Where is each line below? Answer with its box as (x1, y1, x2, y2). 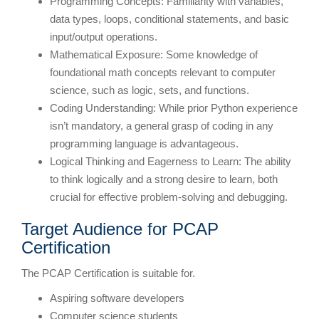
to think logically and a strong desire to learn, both (50, 172, 278, 185)
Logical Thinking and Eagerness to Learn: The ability (50, 155, 291, 167)
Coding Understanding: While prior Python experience (50, 101, 298, 114)
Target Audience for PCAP (21, 219, 219, 239)
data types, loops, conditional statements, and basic (50, 12, 289, 25)
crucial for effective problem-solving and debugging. (50, 190, 288, 203)
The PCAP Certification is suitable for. (21, 266, 195, 279)
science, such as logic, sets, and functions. (50, 83, 249, 96)
